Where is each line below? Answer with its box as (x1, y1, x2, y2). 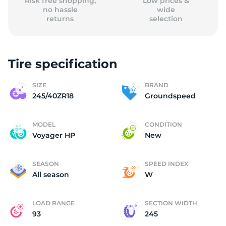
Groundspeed (145, 91, 196, 100)
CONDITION (145, 121, 182, 128)
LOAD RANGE (32, 199, 75, 207)
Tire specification (8, 56, 118, 71)
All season (32, 170, 69, 179)
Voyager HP (32, 131, 75, 140)
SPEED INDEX (145, 160, 188, 167)
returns (46, 14, 74, 23)
